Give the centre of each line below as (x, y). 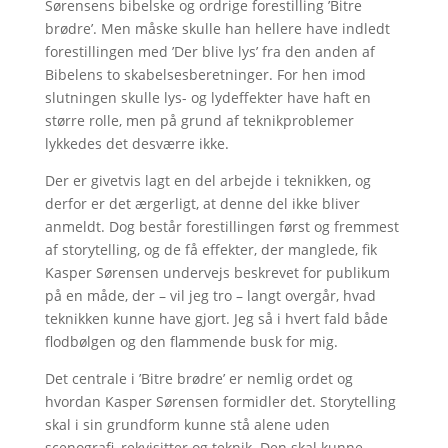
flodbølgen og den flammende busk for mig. (191, 341)
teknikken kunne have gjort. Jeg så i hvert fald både (216, 318)
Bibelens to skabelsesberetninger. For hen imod (205, 74)
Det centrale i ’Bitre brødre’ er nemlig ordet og (198, 378)
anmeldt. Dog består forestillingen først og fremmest (221, 226)
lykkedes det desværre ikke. (136, 143)
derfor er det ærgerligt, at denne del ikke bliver (202, 203)
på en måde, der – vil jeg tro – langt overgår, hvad (210, 295)
